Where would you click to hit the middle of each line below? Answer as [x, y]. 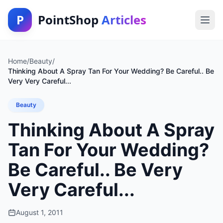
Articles [124, 20]
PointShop [70, 20]
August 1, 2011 [40, 212]
